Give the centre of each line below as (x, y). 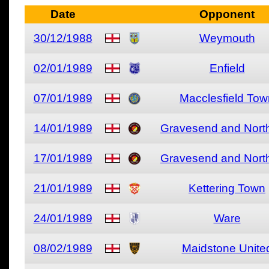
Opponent (227, 14)
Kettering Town (227, 188)
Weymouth (227, 38)
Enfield (227, 68)
